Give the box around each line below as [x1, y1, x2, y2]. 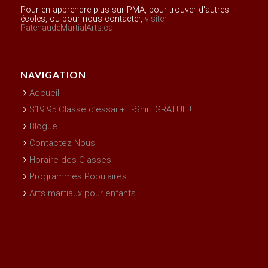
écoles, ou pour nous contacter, [20, 13, 145, 24]
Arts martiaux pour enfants [29, 188, 136, 199]
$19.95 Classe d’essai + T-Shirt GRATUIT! [29, 104, 191, 115]
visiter [144, 13, 167, 24]
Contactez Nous [29, 138, 95, 149]
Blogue [29, 121, 57, 132]
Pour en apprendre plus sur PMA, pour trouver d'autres [20, 4, 229, 15]
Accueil [29, 87, 59, 99]
